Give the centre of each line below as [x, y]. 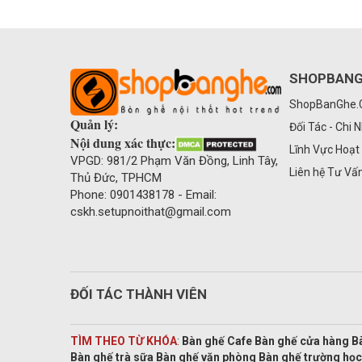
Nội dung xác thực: [123, 143]
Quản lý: [94, 124]
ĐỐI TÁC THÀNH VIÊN [139, 295]
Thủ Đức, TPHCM [116, 178]
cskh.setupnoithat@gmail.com [151, 212]
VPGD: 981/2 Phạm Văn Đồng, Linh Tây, [174, 161]
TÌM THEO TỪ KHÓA [124, 341]
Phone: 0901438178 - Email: [145, 195]
